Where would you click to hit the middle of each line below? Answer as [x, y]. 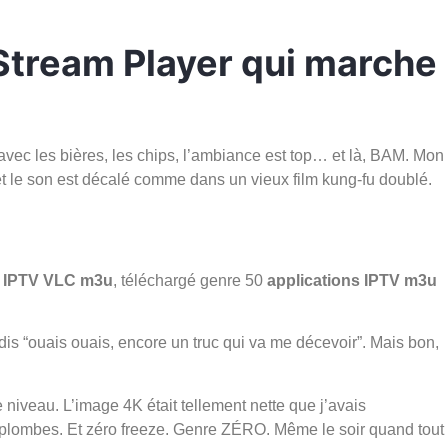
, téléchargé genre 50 [190, 280]
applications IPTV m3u [352, 280]
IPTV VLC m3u [58, 280]
